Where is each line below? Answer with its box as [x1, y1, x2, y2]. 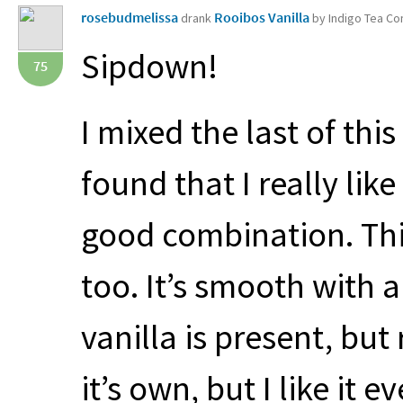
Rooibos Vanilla [214, 8, 312, 26]
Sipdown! [81, 44, 218, 87]
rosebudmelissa [81, 8, 178, 26]
